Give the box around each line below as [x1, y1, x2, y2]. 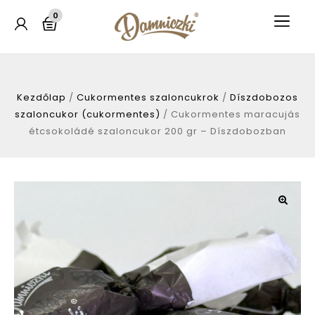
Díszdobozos [230, 91, 298, 104]
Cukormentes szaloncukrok [77, 91, 219, 104]
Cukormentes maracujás [171, 108, 300, 121]
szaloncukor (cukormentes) [15, 108, 160, 121]
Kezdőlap [17, 91, 66, 104]
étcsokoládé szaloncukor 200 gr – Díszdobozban [29, 124, 286, 138]
